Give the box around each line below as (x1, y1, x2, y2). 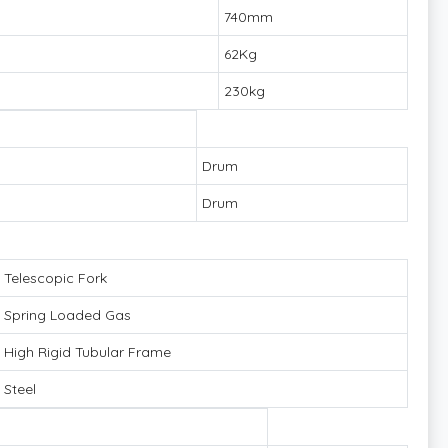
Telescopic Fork (4, 268, 107, 287)
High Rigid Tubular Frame (4, 342, 171, 361)
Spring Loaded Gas (4, 305, 131, 324)
